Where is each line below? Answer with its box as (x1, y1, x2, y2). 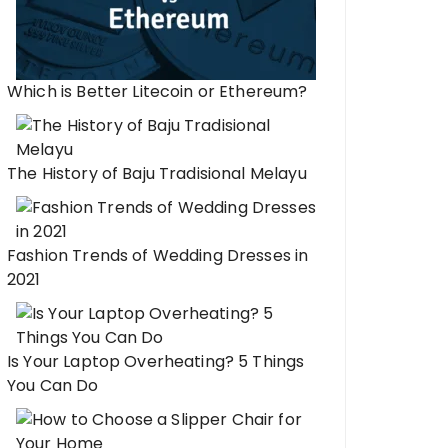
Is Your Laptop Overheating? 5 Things (7, 350, 305, 373)
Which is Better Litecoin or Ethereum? (7, 80, 308, 103)
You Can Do (7, 374, 99, 397)
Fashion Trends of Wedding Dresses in (7, 244, 309, 267)
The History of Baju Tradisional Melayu (7, 162, 307, 185)
